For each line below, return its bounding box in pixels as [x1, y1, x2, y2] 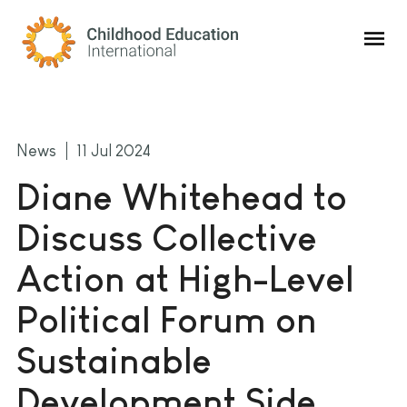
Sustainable [16, 341, 212, 381]
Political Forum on [16, 300, 317, 340]
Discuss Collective [16, 218, 317, 258]
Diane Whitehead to [16, 177, 347, 217]
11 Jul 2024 [76, 142, 151, 160]
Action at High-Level [16, 259, 354, 299]
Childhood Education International [22, 15, 267, 35]
